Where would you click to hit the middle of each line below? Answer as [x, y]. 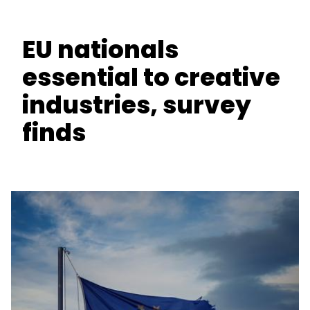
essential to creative [151, 77]
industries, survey [137, 105]
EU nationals [100, 49]
